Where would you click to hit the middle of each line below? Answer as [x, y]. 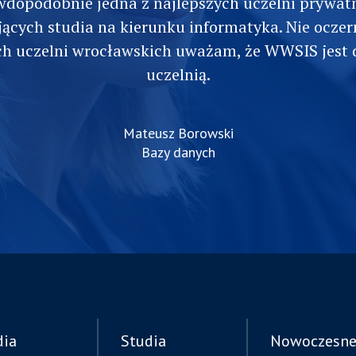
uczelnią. [178, 74]
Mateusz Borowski [178, 133]
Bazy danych [178, 152]
